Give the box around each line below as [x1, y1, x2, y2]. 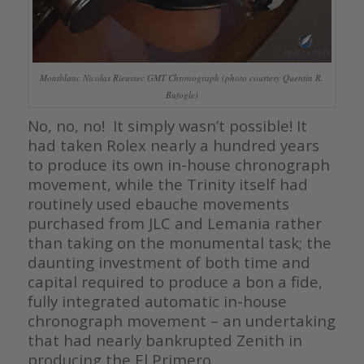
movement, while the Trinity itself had [27, 174, 308, 195]
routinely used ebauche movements [27, 193, 289, 214]
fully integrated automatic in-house [27, 291, 287, 312]
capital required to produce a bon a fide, [27, 271, 323, 292]
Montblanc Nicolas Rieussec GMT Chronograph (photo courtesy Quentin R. [40, 71, 324, 84]
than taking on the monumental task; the [27, 232, 331, 253]
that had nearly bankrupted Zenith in [27, 330, 302, 351]
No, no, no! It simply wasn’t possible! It [27, 115, 307, 136]
